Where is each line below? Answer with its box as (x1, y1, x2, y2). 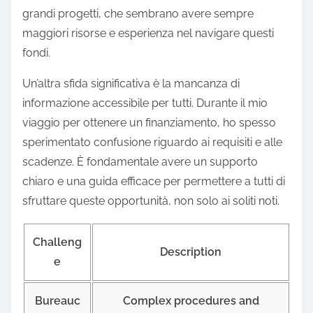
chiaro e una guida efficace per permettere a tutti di (22, 175, 285, 189)
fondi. (22, 46, 50, 60)
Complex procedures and (122, 294, 259, 308)
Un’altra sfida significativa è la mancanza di (22, 77, 240, 91)
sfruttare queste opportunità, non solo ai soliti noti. (22, 194, 279, 208)
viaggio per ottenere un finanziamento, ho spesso (22, 116, 276, 130)
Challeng (33, 235, 82, 249)
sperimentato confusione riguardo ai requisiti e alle (22, 136, 282, 150)
